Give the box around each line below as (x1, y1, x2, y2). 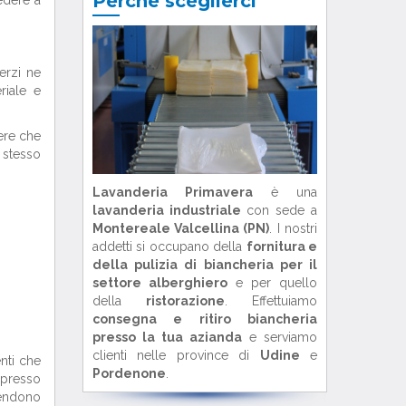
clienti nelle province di (92, 348, 260, 363)
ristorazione (145, 294, 225, 309)
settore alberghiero (92, 275, 227, 291)
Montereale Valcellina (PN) (92, 221, 270, 237)
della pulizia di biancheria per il (92, 257, 317, 273)
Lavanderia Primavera (92, 185, 253, 200)
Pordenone (92, 366, 166, 382)
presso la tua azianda (92, 330, 242, 345)
